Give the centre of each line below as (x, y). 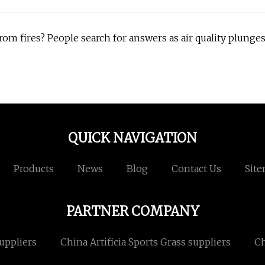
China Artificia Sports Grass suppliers (146, 242)
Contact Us (196, 169)
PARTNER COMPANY (132, 211)
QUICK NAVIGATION (132, 138)
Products (33, 169)
